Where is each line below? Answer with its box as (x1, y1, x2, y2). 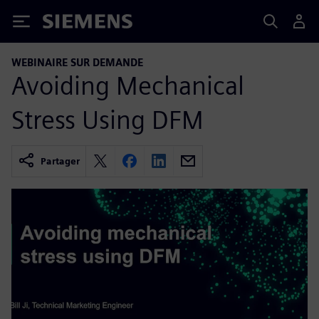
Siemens (43, 16, 90, 31)
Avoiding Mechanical (11, 69, 244, 101)
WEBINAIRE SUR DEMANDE (11, 56, 143, 68)
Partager (41, 155, 80, 167)
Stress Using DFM (11, 103, 204, 135)
